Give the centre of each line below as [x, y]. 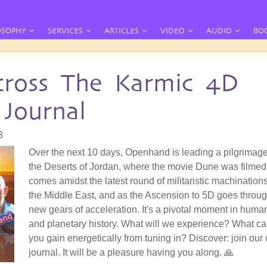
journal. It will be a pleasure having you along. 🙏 [131, 252]
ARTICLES [122, 31]
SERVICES [65, 31]
